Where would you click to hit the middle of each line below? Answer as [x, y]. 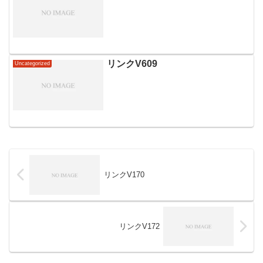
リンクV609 [132, 63]
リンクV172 [139, 226]
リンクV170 [124, 175]
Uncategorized [33, 63]
